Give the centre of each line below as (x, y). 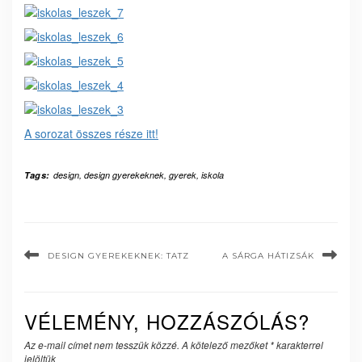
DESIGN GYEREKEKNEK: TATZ (118, 256)
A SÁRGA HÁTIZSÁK (268, 256)
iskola (212, 175)
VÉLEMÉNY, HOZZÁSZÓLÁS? (167, 322)
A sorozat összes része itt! (91, 134)
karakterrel (299, 345)
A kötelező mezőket (226, 345)
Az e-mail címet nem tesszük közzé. (102, 345)
